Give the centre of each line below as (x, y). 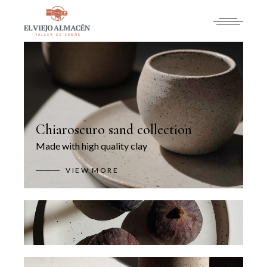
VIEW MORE (92, 170)
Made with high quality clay (92, 146)
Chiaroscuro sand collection (114, 130)
